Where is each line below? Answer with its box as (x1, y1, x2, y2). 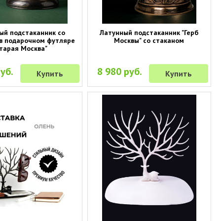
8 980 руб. (97, 65, 142, 78)
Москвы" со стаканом (114, 36, 184, 45)
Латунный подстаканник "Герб (100, 28, 199, 37)
